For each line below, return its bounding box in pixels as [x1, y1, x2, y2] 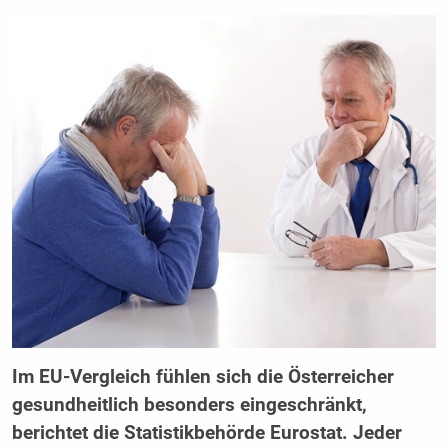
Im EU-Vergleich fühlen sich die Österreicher [11, 366, 394, 389]
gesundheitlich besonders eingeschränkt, [11, 394, 367, 417]
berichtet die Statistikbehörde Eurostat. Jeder [11, 422, 402, 445]
